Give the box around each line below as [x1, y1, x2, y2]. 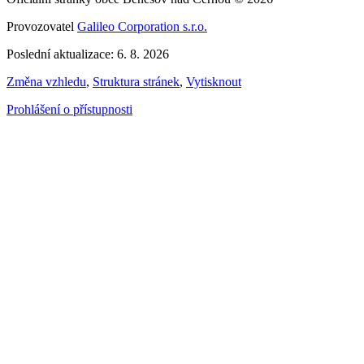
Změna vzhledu [6, 75, 86, 89]
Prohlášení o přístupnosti [6, 102, 132, 117]
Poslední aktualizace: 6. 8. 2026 [6, 47, 169, 62]
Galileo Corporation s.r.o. [77, 19, 207, 34]
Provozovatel [6, 19, 77, 34]
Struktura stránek [93, 75, 180, 89]
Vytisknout [186, 75, 241, 89]
